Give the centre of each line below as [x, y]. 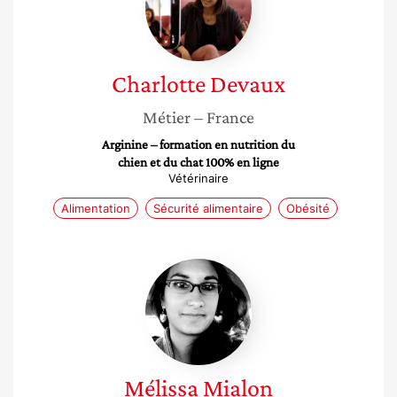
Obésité [307, 208]
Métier [167, 117]
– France [224, 117]
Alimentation [95, 208]
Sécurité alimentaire [208, 208]
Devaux [248, 84]
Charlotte [159, 84]
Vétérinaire [198, 178]
